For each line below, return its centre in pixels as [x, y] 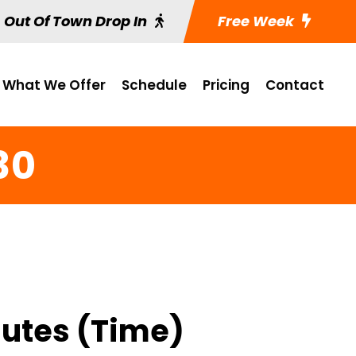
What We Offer [54, 85]
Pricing [226, 85]
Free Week [254, 21]
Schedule [154, 85]
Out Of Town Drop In [75, 21]
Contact [295, 85]
